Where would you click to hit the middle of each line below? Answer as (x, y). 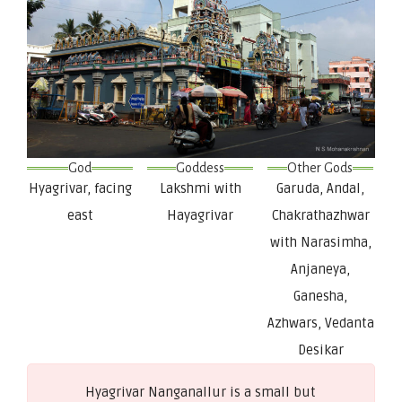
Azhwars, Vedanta (320, 323)
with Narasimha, (320, 242)
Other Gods (320, 167)
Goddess (201, 167)
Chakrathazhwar (320, 215)
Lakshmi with (200, 188)
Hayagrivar (201, 215)
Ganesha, (321, 296)
